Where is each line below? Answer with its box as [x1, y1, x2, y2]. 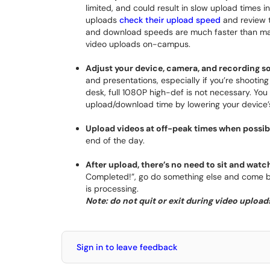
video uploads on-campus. [86, 39, 190, 49]
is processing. [86, 183, 139, 194]
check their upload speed [119, 14, 221, 25]
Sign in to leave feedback [77, 242, 177, 253]
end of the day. [86, 135, 145, 146]
